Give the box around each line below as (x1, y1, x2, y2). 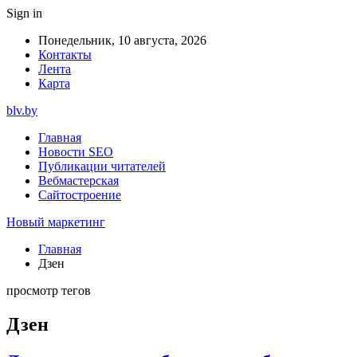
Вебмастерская (38, 174, 119, 187)
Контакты (38, 48, 92, 61)
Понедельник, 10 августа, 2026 (38, 33, 206, 47)
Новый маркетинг (6, 215, 105, 229)
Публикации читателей (38, 159, 166, 173)
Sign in (6, 6, 42, 20)
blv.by (6, 104, 37, 117)
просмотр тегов (6, 284, 91, 297)
